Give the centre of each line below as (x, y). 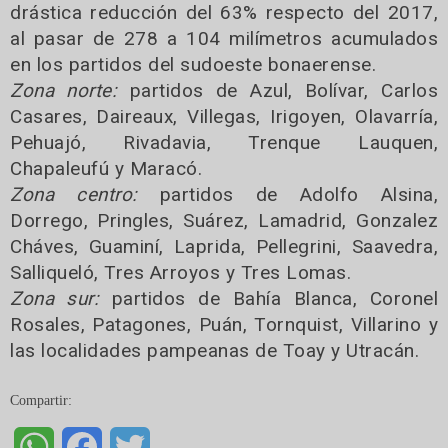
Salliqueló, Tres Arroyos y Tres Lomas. (180, 272)
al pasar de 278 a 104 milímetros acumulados (224, 38)
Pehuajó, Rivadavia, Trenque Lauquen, (224, 142)
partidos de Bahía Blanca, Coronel (269, 298)
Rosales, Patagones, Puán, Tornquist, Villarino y (224, 324)
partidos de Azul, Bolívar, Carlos (277, 90)
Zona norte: (64, 90)
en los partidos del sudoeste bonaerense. (193, 64)
